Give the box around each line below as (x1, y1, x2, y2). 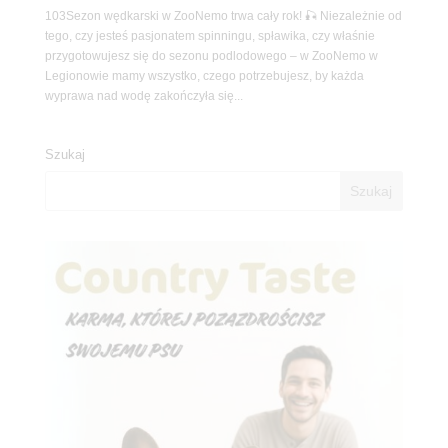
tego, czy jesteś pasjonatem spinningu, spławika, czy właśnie (44, 29, 375, 44)
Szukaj (44, 147, 85, 163)
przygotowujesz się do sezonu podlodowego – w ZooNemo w (44, 49, 378, 64)
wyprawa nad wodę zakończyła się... (44, 89, 243, 104)
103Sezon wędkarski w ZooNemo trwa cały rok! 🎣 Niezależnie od (44, 9, 402, 24)
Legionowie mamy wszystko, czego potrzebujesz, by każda (44, 69, 364, 84)
